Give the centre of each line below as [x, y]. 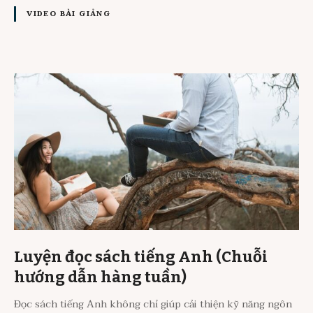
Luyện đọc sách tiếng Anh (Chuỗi [141, 256]
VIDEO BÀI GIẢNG [69, 14]
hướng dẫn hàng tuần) [100, 277]
